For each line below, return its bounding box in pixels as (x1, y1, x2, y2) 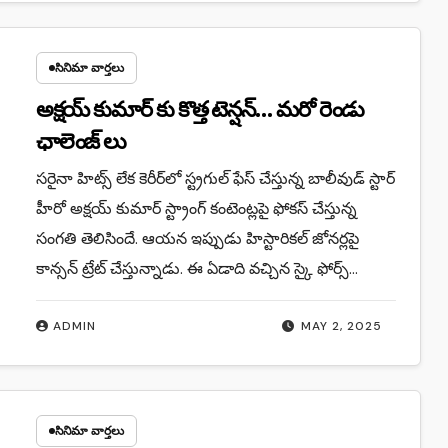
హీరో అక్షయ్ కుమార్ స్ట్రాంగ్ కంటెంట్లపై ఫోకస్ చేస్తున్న (35, 197, 357, 219)
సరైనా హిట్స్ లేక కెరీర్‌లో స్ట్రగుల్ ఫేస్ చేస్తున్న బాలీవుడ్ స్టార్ (35, 167, 395, 189)
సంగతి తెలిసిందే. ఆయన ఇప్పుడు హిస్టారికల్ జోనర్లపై (35, 227, 359, 249)
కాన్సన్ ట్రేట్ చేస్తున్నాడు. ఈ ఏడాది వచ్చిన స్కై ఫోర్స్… (35, 257, 358, 279)
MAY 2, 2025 (301, 317, 383, 334)
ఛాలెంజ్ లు (35, 128, 127, 155)
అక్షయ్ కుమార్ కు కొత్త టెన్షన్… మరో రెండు (35, 96, 365, 123)
